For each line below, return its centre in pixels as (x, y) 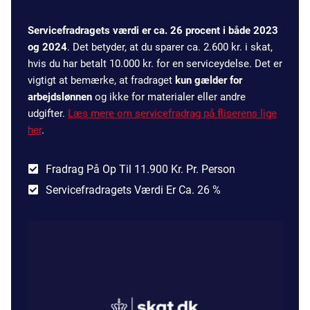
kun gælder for (209, 81)
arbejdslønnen (60, 97)
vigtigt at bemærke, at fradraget (101, 81)
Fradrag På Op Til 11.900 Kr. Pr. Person (140, 170)
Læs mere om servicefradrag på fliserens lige (172, 114)
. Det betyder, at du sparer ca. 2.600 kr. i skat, (170, 47)
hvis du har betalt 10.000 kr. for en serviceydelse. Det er (155, 64)
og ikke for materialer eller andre (169, 97)
